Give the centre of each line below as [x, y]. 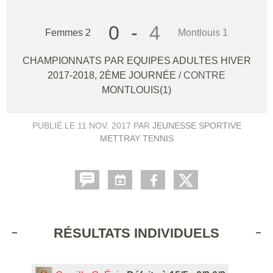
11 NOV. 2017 [104, 125]
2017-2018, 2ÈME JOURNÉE [113, 75]
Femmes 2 [68, 32]
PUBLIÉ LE [55, 125]
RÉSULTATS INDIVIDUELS [136, 233]
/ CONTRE [202, 75]
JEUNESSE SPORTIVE [197, 125]
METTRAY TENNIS [136, 138]
